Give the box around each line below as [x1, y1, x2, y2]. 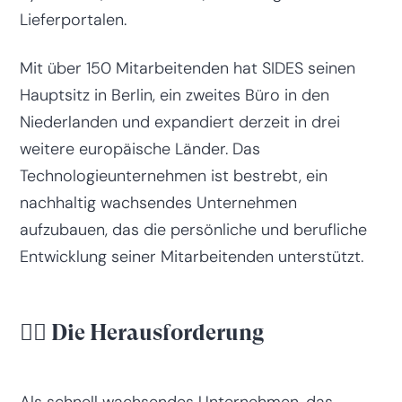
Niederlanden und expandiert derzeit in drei [19, 110, 340, 133]
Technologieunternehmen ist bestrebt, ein [19, 164, 328, 187]
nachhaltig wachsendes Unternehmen [19, 191, 297, 214]
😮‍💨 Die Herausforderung [19, 319, 264, 345]
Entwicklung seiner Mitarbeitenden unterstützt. [19, 245, 363, 267]
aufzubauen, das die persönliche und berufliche [19, 218, 367, 240]
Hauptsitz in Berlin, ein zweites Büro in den [19, 83, 329, 106]
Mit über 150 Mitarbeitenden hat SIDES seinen [19, 57, 355, 79]
